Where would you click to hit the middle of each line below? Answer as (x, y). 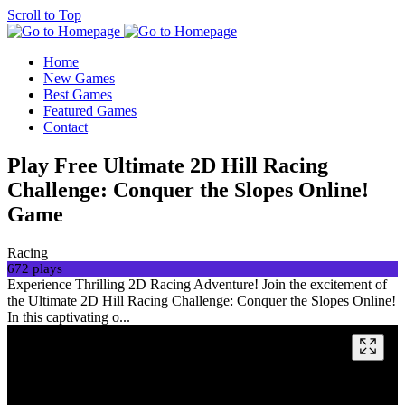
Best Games (78, 94)
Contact (66, 127)
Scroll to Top (44, 15)
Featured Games (90, 111)
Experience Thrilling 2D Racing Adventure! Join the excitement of (197, 284)
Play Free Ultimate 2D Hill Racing (168, 165)
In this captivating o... (69, 316)
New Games (79, 78)
